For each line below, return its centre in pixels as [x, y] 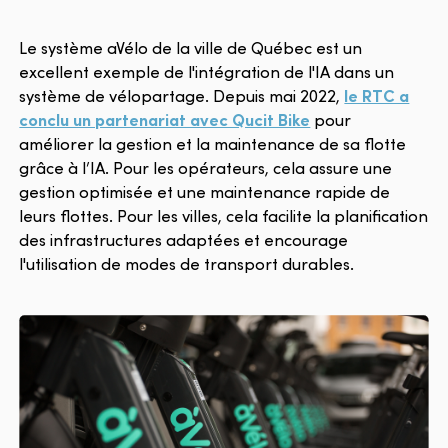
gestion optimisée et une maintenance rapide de [205, 192]
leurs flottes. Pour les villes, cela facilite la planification [224, 216]
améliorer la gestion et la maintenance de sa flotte [213, 144]
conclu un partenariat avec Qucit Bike [165, 120]
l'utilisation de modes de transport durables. [187, 264]
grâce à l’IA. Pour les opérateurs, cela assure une [206, 168]
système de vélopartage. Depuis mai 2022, [182, 96]
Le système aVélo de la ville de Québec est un [191, 48]
